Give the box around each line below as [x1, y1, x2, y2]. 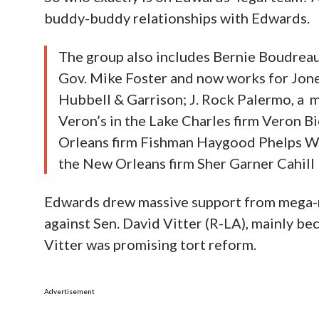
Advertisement [44, 286, 95, 296]
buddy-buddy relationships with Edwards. [44, 9, 310, 26]
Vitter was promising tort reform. [44, 235, 256, 253]
